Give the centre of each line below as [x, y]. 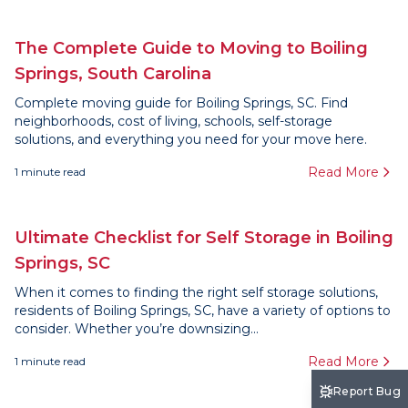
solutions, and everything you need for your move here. [191, 139]
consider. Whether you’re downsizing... [137, 329]
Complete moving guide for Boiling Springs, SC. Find [181, 103]
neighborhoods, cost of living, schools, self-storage [173, 121]
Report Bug [367, 391]
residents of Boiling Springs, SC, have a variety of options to [203, 311]
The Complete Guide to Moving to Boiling [191, 48]
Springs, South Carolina [113, 74]
